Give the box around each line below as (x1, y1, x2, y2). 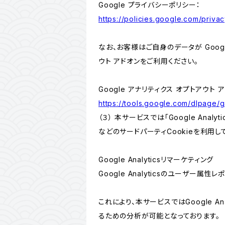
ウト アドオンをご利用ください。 (98, 57, 198, 65)
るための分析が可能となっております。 (98, 211, 220, 220)
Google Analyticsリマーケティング (98, 155, 214, 164)
